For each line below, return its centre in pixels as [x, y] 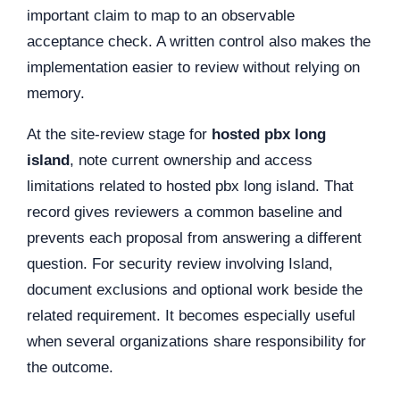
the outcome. [70, 367]
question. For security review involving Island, [180, 263]
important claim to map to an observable [161, 15]
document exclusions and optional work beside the [195, 289]
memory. [56, 93]
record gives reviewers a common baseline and [184, 212]
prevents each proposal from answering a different [194, 237]
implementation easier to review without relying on [193, 67]
